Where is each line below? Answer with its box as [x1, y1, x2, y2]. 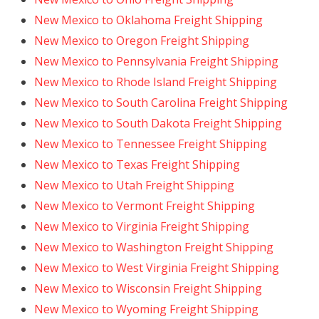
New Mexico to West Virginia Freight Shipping [34, 260, 279, 276]
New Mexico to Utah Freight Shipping [34, 177, 234, 193]
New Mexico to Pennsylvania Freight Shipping [34, 53, 278, 69]
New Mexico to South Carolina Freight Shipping [34, 95, 288, 110]
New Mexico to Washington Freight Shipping [34, 239, 273, 255]
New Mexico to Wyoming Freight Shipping [34, 301, 258, 317]
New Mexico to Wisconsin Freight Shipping [34, 281, 262, 296]
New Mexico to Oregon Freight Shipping [34, 33, 249, 48]
